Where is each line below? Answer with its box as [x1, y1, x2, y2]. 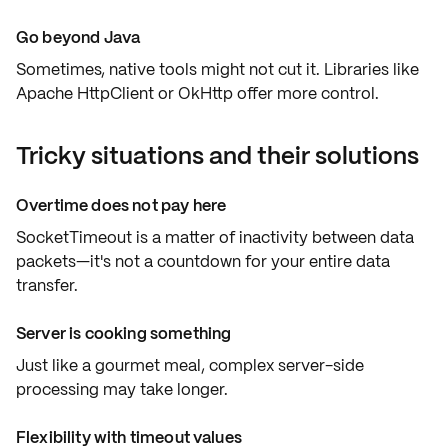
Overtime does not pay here [16, 195, 227, 216]
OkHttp [178, 83, 233, 104]
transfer [16, 275, 74, 296]
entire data [309, 251, 390, 272]
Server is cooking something [16, 323, 232, 344]
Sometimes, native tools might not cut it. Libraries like [16, 59, 419, 80]
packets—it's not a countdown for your [16, 251, 309, 272]
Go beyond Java [16, 27, 141, 48]
